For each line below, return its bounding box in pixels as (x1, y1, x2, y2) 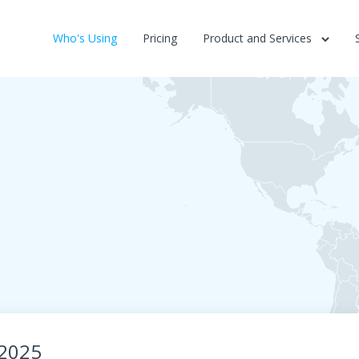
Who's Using (53, 30, 117, 46)
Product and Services (203, 30, 315, 46)
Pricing (143, 30, 177, 46)
